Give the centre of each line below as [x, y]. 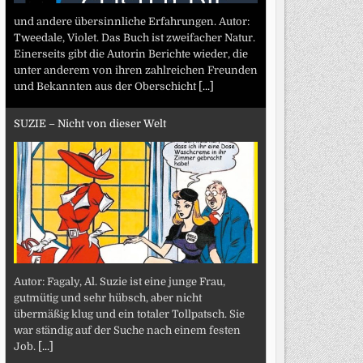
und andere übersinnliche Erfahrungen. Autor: [131, 21]
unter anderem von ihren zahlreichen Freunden [135, 70]
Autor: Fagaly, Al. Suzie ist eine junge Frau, [119, 281]
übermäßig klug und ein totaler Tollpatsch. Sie [129, 314]
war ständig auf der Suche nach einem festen [127, 330]
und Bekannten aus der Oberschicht [106, 86]
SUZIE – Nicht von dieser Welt [90, 124]
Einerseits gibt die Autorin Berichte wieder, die [130, 53]
